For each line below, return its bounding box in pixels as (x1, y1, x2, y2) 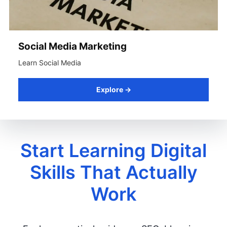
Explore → (96, 85, 131, 94)
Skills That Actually (29, 161, 198, 183)
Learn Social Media (18, 58, 81, 67)
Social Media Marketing (18, 41, 127, 52)
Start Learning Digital (20, 139, 207, 162)
